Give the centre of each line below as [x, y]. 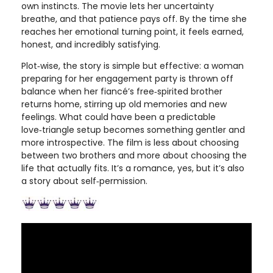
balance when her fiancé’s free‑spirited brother [122, 91]
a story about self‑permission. [84, 181]
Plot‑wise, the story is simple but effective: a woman [133, 66]
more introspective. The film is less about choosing [130, 142]
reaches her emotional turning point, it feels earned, [133, 31]
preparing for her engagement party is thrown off [127, 78]
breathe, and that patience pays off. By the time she [134, 19]
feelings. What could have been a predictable [119, 117]
